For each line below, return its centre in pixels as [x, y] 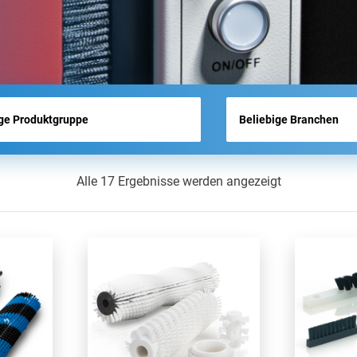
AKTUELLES [148, 50]
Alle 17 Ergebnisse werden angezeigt [178, 181]
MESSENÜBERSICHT [170, 10]
